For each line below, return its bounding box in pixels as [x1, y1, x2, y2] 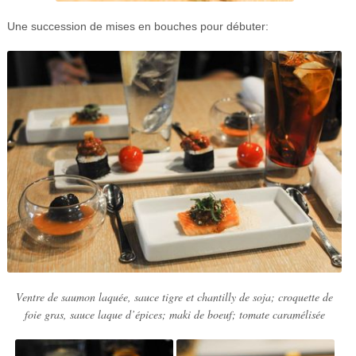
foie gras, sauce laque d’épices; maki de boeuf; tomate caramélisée [24, 307, 325, 323]
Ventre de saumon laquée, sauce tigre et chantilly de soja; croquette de [16, 289, 333, 305]
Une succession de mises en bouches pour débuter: [6, 19, 269, 33]
